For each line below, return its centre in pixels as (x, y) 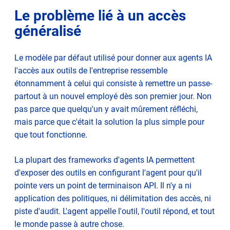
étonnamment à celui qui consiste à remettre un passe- (113, 83)
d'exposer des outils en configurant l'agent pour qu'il (108, 172)
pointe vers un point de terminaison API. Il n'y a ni (103, 185)
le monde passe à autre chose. (69, 224)
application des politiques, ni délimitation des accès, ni (113, 198)
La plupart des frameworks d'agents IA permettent (104, 160)
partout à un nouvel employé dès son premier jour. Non (113, 96)
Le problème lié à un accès (100, 15)
